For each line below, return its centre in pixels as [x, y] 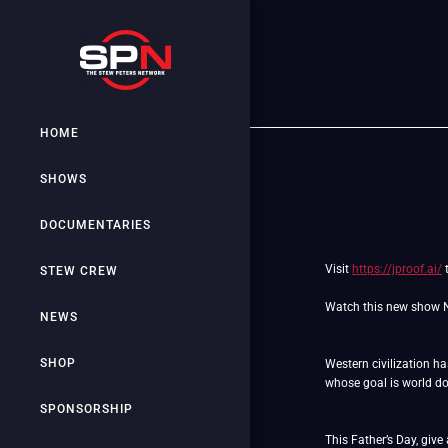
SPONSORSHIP [86, 409]
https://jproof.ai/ [397, 269]
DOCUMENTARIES [95, 225]
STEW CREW [79, 271]
